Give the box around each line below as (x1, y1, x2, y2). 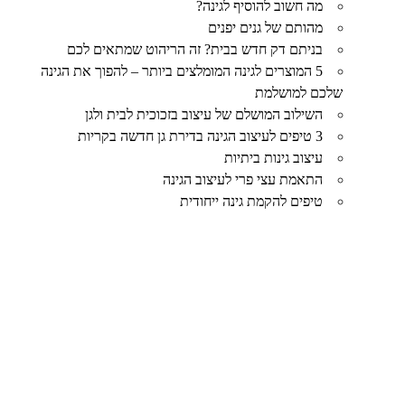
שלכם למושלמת (255, 85, 344, 100)
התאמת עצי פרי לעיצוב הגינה (163, 172, 324, 187)
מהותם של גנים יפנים (208, 20, 324, 35)
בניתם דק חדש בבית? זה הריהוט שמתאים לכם (67, 42, 324, 57)
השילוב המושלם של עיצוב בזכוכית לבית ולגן (85, 107, 324, 122)
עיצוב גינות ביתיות (224, 150, 324, 165)
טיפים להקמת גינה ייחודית (180, 193, 324, 209)
